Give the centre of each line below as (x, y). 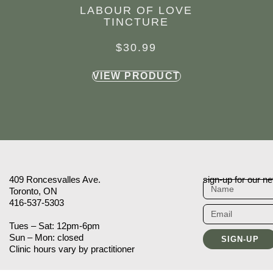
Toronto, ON (33, 191)
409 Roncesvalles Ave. (55, 180)
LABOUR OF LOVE (136, 11)
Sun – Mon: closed (46, 238)
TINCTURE (136, 22)
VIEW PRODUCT (136, 76)
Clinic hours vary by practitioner (72, 249)
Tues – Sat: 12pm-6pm (54, 226)
